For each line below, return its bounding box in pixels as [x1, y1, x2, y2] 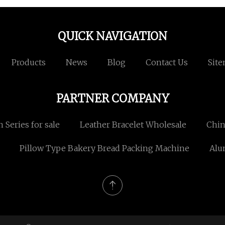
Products [11, 57, 46, 68]
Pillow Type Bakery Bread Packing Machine [19, 143, 189, 154]
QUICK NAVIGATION [58, 29, 167, 44]
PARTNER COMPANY [56, 91, 169, 106]
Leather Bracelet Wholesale [80, 120, 186, 130]
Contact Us [145, 57, 188, 68]
